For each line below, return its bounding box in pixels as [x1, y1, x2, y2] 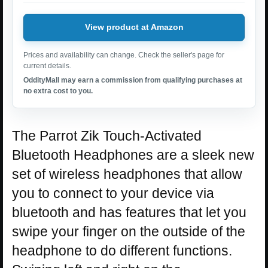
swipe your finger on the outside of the [12, 223, 245, 239]
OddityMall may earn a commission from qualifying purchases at [23, 75, 242, 84]
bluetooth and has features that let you [12, 204, 246, 220]
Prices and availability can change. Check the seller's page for [23, 50, 224, 59]
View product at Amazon [84, 22, 184, 32]
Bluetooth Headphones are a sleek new [12, 147, 254, 163]
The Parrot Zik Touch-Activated [12, 127, 202, 144]
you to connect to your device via [12, 185, 214, 201]
